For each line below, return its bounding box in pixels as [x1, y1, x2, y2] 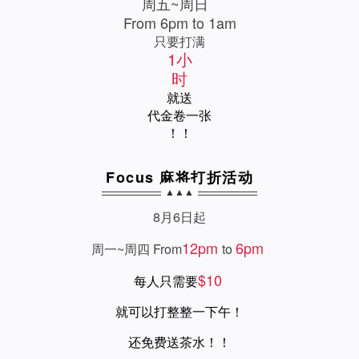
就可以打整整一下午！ [115, 302, 244, 321]
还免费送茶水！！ [128, 333, 231, 351]
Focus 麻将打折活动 [106, 167, 253, 188]
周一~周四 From [91, 240, 182, 258]
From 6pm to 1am [119, 12, 240, 33]
